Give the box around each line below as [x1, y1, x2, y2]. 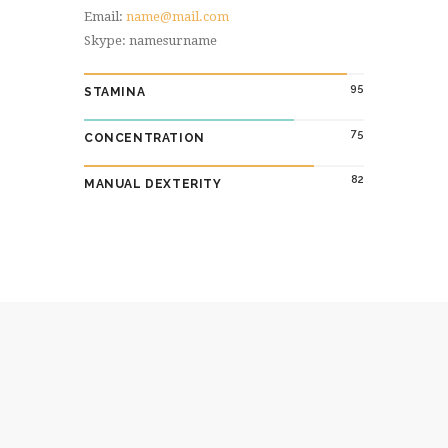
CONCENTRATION [84, 130, 205, 145]
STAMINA [84, 84, 146, 99]
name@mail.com [126, 8, 229, 24]
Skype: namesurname [84, 32, 217, 48]
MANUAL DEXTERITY [84, 176, 222, 191]
